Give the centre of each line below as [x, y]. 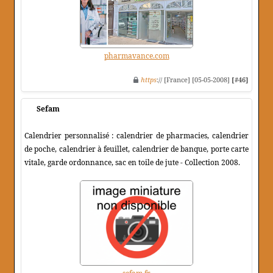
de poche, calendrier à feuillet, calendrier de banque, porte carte [136, 149]
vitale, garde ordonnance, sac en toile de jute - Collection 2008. [132, 163]
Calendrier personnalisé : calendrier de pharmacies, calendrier [136, 136]
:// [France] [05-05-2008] [194, 80]
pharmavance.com [136, 56]
